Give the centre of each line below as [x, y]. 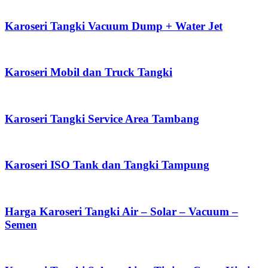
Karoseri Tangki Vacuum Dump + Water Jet [114, 26]
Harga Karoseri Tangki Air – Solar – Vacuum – [121, 211]
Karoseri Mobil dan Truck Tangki [89, 72]
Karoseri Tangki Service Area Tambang [102, 118]
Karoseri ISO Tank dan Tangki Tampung [107, 165]
